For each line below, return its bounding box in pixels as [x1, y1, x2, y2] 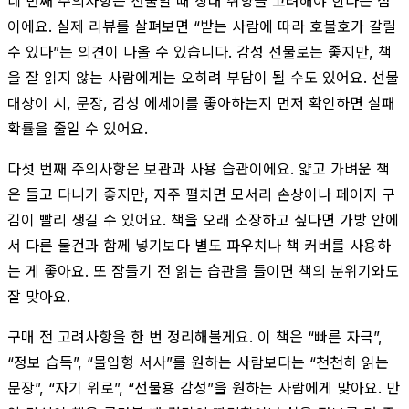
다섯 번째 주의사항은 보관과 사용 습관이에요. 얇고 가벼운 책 [7, 159, 390, 178]
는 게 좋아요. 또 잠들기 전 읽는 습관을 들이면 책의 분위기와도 [7, 261, 399, 280]
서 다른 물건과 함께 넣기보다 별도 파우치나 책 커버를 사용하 [7, 236, 391, 255]
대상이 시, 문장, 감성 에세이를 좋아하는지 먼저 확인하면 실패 [7, 93, 395, 112]
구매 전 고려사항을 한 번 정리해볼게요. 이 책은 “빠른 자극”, [7, 327, 383, 346]
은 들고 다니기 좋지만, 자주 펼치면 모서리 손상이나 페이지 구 [7, 184, 395, 204]
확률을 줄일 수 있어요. [7, 119, 148, 138]
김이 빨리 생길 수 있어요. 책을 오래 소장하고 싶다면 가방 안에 [7, 210, 399, 229]
